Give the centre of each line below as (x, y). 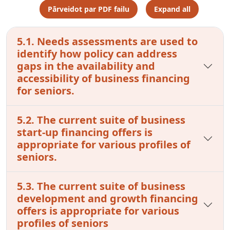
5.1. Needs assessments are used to (107, 41)
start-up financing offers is (85, 132)
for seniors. (46, 90)
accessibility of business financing (103, 78)
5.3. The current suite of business (101, 186)
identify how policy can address (97, 53)
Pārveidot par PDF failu (89, 9)
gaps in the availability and (86, 66)
